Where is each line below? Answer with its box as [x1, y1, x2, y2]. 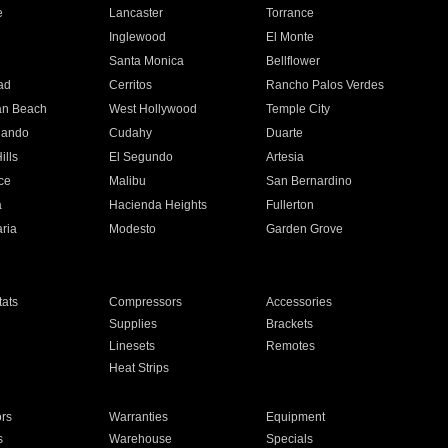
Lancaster [108, 6, 163, 20]
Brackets [266, 317, 314, 331]
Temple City [266, 102, 331, 116]
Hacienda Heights [108, 198, 207, 212]
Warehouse [108, 432, 172, 446]
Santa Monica [108, 54, 184, 68]
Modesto [108, 222, 156, 236]
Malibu [108, 174, 146, 188]
